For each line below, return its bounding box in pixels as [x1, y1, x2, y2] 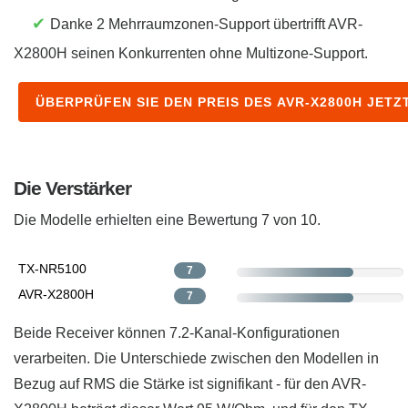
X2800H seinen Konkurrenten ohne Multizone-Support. [14, 46, 368, 62]
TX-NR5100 [18, 261, 87, 277]
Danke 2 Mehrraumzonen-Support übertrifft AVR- [50, 16, 362, 33]
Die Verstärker [14, 178, 131, 199]
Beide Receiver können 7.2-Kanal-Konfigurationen [14, 325, 340, 342]
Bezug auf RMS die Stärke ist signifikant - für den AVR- [14, 376, 366, 393]
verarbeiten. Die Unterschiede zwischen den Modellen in [14, 351, 379, 367]
